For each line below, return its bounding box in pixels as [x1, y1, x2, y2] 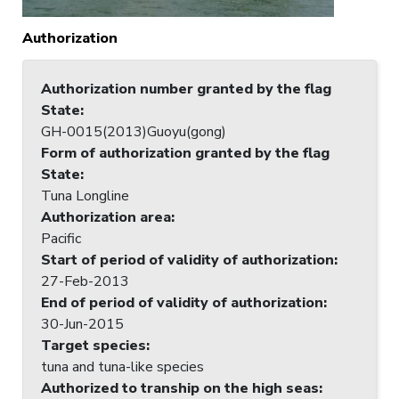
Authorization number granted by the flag [41, 78, 331, 99]
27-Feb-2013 [41, 271, 129, 291]
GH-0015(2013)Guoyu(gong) [41, 121, 226, 142]
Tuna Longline [41, 185, 129, 206]
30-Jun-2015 [41, 313, 124, 334]
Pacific [41, 228, 81, 248]
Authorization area [41, 207, 171, 227]
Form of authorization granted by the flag [41, 142, 330, 163]
